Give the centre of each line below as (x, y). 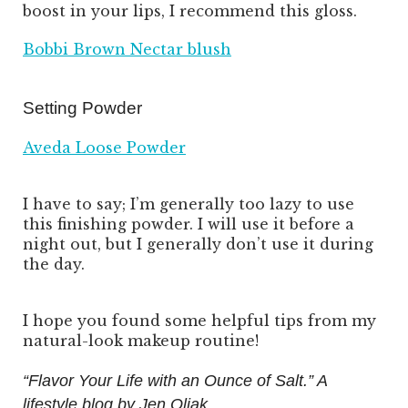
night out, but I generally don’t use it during (198, 245)
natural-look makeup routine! (141, 341)
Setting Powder (82, 108)
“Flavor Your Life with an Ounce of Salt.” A (175, 381)
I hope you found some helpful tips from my (199, 321)
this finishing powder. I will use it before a (189, 224)
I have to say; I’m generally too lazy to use (189, 204)
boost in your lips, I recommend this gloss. (190, 11)
